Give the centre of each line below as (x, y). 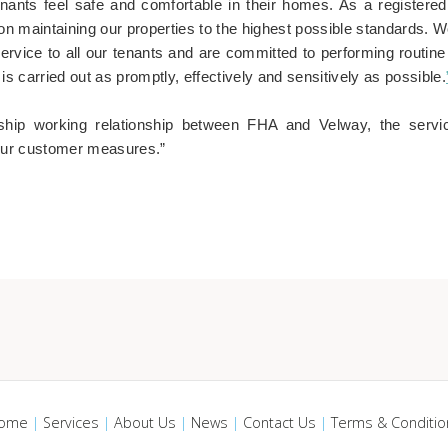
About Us (144, 423)
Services (70, 423)
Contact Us (279, 423)
